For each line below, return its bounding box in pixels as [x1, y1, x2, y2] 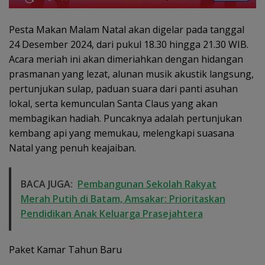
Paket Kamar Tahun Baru [9, 243, 122, 256]
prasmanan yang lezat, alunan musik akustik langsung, [9, 67, 254, 80]
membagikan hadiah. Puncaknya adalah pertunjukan [9, 111, 242, 125]
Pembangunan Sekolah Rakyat [77, 177, 216, 190]
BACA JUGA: [21, 177, 73, 190]
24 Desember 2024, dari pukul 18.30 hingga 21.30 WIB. [9, 37, 248, 51]
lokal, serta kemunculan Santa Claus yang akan [9, 96, 218, 110]
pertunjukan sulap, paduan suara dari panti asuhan [9, 82, 238, 95]
